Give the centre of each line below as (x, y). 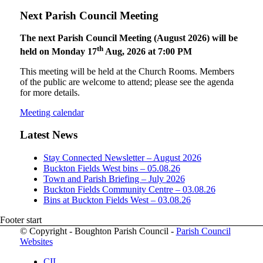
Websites (36, 242)
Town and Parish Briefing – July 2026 (114, 179)
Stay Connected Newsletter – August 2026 (122, 158)
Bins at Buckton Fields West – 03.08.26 (117, 200)
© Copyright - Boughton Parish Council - (98, 231)
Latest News (48, 135)
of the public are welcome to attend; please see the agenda (127, 82)
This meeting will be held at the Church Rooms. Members (127, 71)
